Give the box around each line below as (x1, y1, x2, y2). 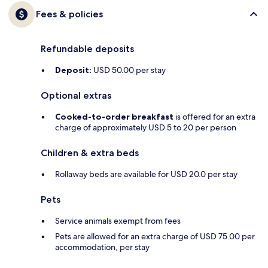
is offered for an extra (173, 111, 255, 123)
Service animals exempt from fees (55, 215, 181, 227)
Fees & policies (36, 8, 103, 20)
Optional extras (41, 90, 111, 102)
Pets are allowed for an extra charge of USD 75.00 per (55, 231, 255, 242)
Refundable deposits (41, 43, 134, 55)
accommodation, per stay (55, 242, 150, 253)
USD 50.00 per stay (92, 65, 166, 76)
